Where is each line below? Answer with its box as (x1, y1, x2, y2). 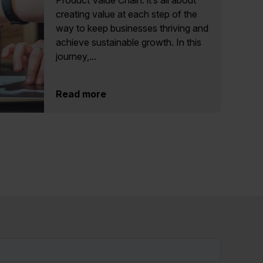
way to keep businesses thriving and (56, 22, 208, 35)
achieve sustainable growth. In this (56, 36, 201, 49)
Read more (56, 88, 106, 100)
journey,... (56, 50, 96, 63)
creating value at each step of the (56, 8, 197, 21)
